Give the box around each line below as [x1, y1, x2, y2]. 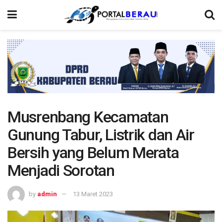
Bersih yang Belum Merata [7, 143, 179, 163]
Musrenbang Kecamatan [7, 108, 168, 127]
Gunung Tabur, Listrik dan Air [7, 125, 194, 145]
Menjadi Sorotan [7, 161, 114, 180]
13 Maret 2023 [73, 190, 113, 198]
